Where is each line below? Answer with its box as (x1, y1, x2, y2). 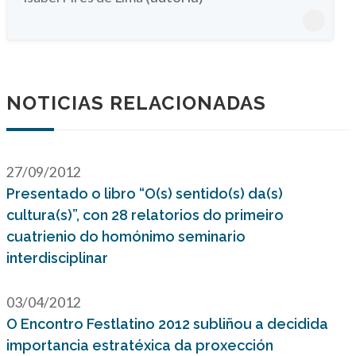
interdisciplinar (6, 250, 108, 266)
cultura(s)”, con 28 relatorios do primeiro (6, 207, 284, 223)
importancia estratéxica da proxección (6, 337, 273, 354)
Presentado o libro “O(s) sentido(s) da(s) (6, 185, 283, 202)
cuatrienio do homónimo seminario (6, 228, 246, 245)
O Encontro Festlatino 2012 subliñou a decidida (6, 315, 328, 332)
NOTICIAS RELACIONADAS (6, 91, 266, 114)
